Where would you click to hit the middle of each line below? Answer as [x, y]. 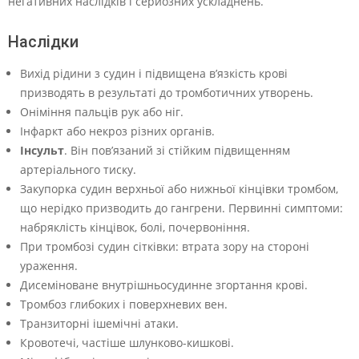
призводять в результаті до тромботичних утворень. [167, 93]
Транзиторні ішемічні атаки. [99, 324]
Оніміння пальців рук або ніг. [102, 112]
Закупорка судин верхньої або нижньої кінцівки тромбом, [179, 189]
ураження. [49, 266]
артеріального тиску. [78, 170]
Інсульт [42, 151]
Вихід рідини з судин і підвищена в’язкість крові [154, 74]
